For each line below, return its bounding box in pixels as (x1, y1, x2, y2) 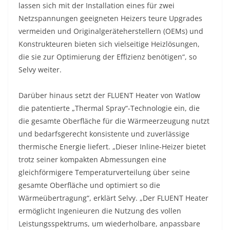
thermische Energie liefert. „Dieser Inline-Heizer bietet (18, 142, 206, 152)
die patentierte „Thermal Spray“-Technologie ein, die (18, 103, 200, 113)
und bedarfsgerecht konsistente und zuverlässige (18, 129, 189, 139)
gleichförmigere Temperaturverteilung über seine (18, 167, 190, 178)
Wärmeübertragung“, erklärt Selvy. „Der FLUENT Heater (18, 193, 208, 203)
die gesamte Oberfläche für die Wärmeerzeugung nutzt (18, 116, 209, 126)
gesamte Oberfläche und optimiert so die (18, 180, 160, 190)
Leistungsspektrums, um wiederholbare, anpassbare (18, 219, 200, 229)
